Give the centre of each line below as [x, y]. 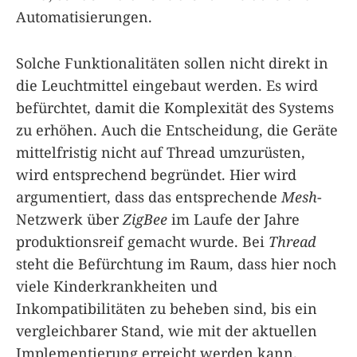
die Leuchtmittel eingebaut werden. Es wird [167, 86]
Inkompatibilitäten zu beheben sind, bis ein [167, 309]
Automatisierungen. [84, 17]
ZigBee [145, 220]
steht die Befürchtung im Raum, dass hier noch [176, 264]
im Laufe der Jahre [233, 220]
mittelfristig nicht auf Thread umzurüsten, [161, 153]
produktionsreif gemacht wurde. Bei [142, 242]
